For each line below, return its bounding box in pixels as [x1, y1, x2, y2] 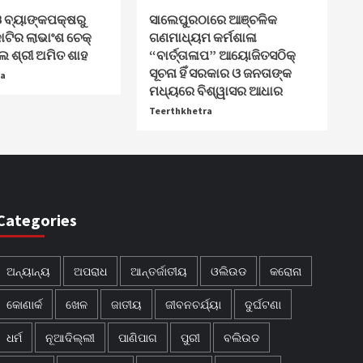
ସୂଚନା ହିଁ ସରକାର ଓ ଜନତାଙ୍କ [149, 64, 293, 81]
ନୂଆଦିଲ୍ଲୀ [45, 330, 96, 344]
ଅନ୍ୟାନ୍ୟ [6, 263, 51, 278]
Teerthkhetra [149, 104, 213, 117]
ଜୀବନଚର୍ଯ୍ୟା [165, 297, 222, 311]
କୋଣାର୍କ [6, 297, 43, 311]
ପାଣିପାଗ [118, 330, 158, 344]
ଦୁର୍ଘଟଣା [245, 297, 282, 311]
